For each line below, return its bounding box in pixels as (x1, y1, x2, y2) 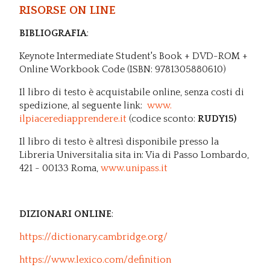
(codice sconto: (127, 113, 198, 124)
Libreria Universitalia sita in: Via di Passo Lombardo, (19, 149, 249, 160)
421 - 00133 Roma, (19, 162, 101, 174)
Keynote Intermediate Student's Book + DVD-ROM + (19, 50, 248, 61)
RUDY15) (198, 113, 237, 124)
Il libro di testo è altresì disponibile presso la (19, 136, 219, 147)
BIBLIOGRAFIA (19, 27, 87, 39)
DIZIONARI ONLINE (19, 208, 111, 219)
